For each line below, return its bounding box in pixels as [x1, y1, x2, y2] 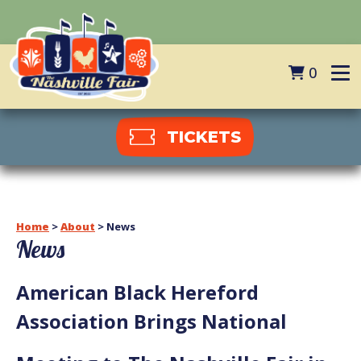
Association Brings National [16, 308, 287, 335]
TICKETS [166, 127, 241, 147]
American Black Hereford [16, 279, 259, 306]
